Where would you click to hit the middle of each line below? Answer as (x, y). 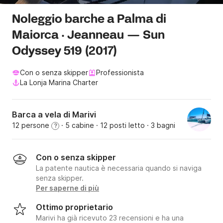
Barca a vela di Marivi (54, 115)
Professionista (120, 73)
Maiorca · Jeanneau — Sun (88, 36)
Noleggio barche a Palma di (89, 20)
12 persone (32, 125)
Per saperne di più (67, 188)
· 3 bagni (160, 125)
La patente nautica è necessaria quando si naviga (119, 168)
